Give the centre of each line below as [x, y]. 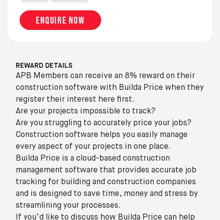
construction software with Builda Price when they [110, 88]
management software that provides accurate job [106, 170]
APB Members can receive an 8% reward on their [105, 76]
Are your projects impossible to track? [86, 111]
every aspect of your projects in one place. [93, 147]
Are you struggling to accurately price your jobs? [104, 123]
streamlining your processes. [68, 206]
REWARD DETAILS [44, 66]
